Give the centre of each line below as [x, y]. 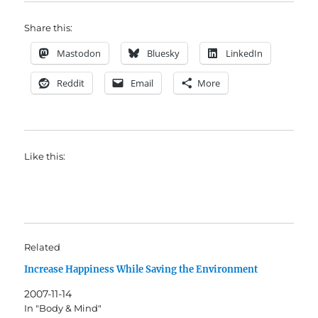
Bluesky [164, 54]
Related [43, 247]
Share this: [49, 28]
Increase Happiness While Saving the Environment [141, 270]
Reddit [71, 83]
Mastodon [79, 54]
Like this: [45, 157]
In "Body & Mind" [63, 308]
